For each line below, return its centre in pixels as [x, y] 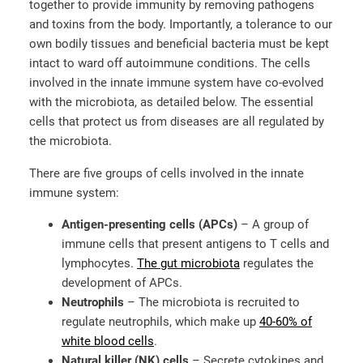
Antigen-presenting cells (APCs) [149, 225]
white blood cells [108, 342]
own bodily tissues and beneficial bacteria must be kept [179, 44]
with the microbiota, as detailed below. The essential [171, 102]
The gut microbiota [188, 264]
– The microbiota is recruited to [214, 303]
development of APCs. [124, 283]
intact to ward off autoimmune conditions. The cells [170, 64]
